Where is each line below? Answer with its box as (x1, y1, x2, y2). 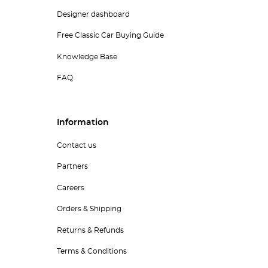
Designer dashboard (56, 10, 130, 18)
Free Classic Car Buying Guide (56, 32, 164, 39)
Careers (56, 184, 84, 191)
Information (56, 118, 109, 127)
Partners (56, 163, 88, 170)
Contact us (56, 141, 96, 149)
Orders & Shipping (56, 205, 121, 213)
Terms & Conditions (56, 248, 127, 255)
